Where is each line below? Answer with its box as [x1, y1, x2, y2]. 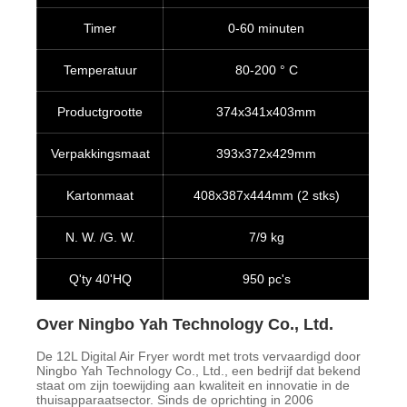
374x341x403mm [216, 104, 317, 120]
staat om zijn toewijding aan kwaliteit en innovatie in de [36, 378, 351, 393]
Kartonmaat [66, 188, 134, 203]
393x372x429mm [216, 146, 317, 162]
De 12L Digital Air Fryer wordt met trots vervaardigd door [36, 349, 362, 364]
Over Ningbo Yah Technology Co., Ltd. [36, 315, 334, 334]
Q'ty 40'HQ [68, 272, 132, 287]
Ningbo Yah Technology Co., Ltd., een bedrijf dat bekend [36, 363, 362, 379]
